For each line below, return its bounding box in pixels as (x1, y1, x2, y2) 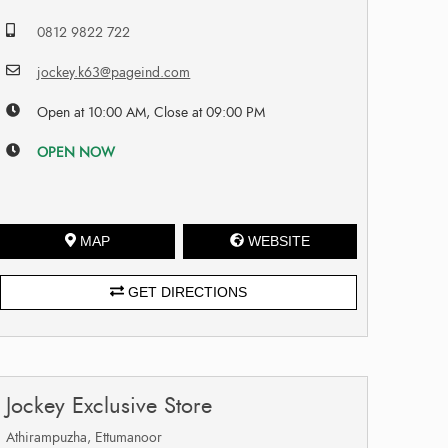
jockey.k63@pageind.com (37, 62, 191, 82)
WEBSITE (247, 232, 310, 249)
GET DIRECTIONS (124, 283, 248, 300)
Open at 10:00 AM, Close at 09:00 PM (37, 102, 266, 122)
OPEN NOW (37, 142, 116, 162)
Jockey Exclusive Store (6, 389, 213, 421)
